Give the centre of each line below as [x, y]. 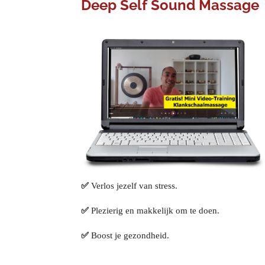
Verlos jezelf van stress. [134, 185]
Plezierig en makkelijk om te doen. [155, 210]
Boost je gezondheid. [130, 235]
